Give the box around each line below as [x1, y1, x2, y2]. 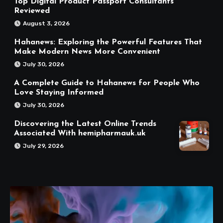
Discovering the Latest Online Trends [14, 119, 156, 128]
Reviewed [14, 6, 50, 15]
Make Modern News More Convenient [14, 47, 160, 56]
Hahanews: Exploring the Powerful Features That [14, 38, 202, 46]
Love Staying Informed [14, 88, 104, 97]
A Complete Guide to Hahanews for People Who [14, 79, 200, 87]
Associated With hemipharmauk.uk [14, 129, 146, 137]
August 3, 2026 [23, 19, 70, 27]
